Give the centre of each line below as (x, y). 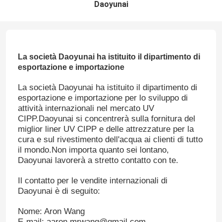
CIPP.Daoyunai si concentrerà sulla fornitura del (106, 119)
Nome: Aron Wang (51, 212)
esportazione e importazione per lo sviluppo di (103, 98)
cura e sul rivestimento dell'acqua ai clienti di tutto (110, 140)
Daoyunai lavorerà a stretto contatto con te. (98, 161)
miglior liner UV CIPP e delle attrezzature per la (106, 129)
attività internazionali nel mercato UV (86, 109)
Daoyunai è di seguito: (59, 191)
